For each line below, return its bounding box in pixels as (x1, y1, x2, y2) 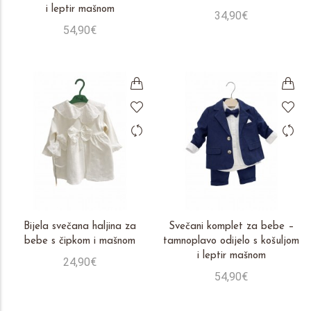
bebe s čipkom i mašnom (24, 236, 135, 246)
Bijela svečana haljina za (24, 221, 136, 232)
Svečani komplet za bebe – (168, 221, 294, 232)
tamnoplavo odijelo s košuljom (163, 236, 299, 246)
